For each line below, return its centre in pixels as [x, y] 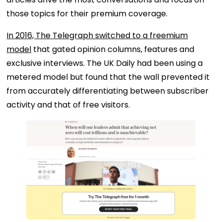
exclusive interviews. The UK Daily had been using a [105, 63]
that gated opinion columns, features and [113, 50]
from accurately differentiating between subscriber [108, 91]
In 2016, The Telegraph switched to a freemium [97, 36]
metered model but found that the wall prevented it [108, 77]
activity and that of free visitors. [68, 105]
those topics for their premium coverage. [87, 14]
